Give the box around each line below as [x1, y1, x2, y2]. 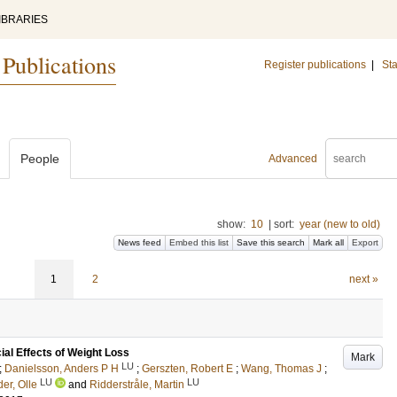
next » [348, 273, 378, 285]
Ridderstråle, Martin [90, 378, 184, 391]
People [20, 152, 59, 166]
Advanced [269, 152, 317, 165]
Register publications [264, 58, 366, 71]
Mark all [313, 237, 344, 247]
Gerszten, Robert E [142, 362, 233, 375]
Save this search [237, 237, 305, 247]
